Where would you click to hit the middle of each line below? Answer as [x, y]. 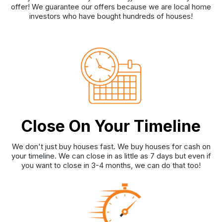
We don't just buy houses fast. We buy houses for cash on [111, 147]
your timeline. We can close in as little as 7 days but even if [111, 156]
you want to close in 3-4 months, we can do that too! [111, 166]
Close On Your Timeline [111, 126]
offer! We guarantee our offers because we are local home [111, 6]
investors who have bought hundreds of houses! [111, 16]
